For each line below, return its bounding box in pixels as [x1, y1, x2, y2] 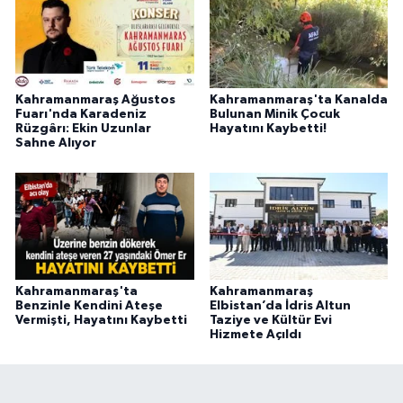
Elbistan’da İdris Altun [209, 299, 351, 312]
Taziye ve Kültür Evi [209, 313, 332, 327]
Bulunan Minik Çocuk [209, 107, 340, 121]
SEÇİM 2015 [48, 100, 138, 115]
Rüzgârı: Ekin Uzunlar [15, 121, 151, 135]
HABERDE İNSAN [48, 329, 171, 345]
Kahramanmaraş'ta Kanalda [209, 93, 388, 106]
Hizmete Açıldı [209, 327, 301, 341]
